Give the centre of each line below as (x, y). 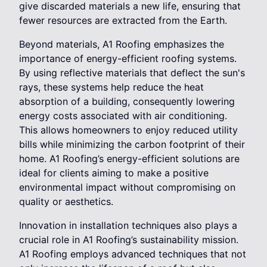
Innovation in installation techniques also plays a (128, 226)
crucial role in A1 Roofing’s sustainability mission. (129, 240)
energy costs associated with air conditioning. (123, 116)
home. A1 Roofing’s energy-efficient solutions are (129, 159)
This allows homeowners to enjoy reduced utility (128, 130)
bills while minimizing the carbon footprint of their (132, 145)
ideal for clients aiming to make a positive (114, 173)
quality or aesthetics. (66, 202)
